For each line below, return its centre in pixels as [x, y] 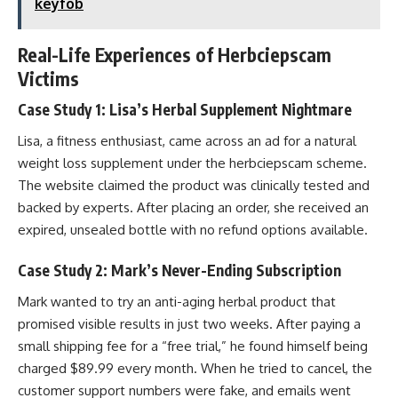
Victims [48, 78]
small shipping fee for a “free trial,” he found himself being [193, 346]
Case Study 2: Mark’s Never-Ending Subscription [179, 270]
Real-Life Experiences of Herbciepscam [175, 54]
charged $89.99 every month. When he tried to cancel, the [195, 368]
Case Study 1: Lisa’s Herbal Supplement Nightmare [185, 109]
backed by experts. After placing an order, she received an [193, 207]
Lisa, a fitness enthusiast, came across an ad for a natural [187, 140]
